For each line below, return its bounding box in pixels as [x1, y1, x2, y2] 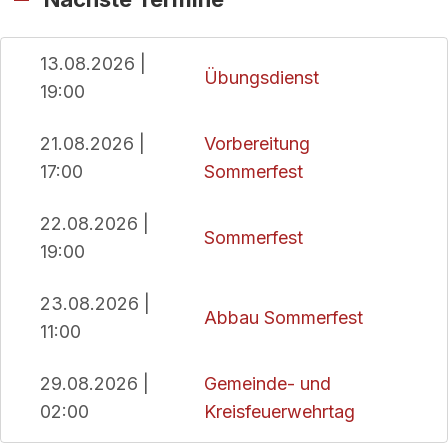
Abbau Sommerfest [204, 306, 363, 328]
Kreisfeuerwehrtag [204, 400, 355, 422]
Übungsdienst [204, 66, 319, 88]
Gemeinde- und [204, 372, 331, 394]
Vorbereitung [204, 132, 310, 154]
